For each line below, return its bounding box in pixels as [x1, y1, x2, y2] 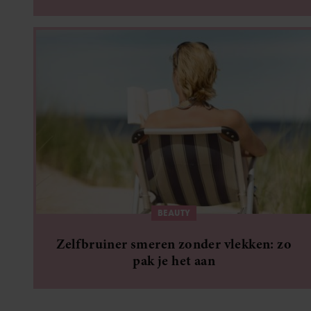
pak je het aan [133, 251, 215, 270]
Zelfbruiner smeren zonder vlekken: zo [56, 234, 292, 253]
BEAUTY [157, 207, 191, 218]
